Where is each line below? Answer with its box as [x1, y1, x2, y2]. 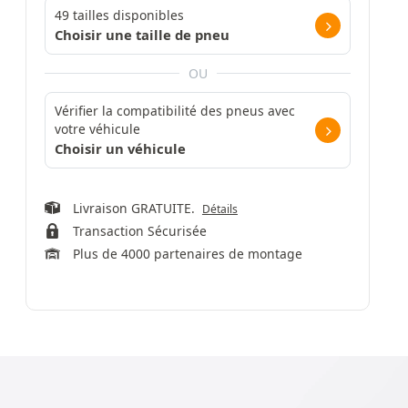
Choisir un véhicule [55, 139, 186, 158]
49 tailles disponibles [55, 6, 184, 24]
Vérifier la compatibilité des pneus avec [55, 102, 295, 119]
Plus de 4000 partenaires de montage [72, 245, 302, 262]
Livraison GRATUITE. [72, 199, 202, 217]
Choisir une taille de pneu [55, 25, 229, 44]
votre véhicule [55, 120, 140, 138]
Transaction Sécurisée [72, 222, 207, 240]
